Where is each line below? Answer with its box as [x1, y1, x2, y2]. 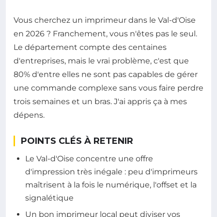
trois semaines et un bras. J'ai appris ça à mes [14, 97, 187, 107]
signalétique [25, 193, 74, 203]
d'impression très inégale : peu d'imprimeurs [25, 167, 198, 177]
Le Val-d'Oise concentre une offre [25, 154, 153, 164]
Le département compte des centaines [14, 43, 167, 52]
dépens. [14, 110, 45, 120]
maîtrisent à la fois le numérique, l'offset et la [25, 180, 197, 190]
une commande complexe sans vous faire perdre [14, 83, 203, 93]
